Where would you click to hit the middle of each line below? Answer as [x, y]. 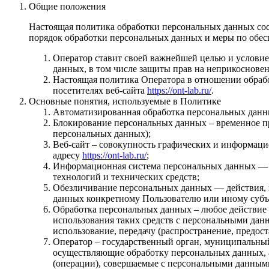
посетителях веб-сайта [100, 90]
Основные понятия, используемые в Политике [125, 101]
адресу [68, 155]
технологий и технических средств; [126, 177]
